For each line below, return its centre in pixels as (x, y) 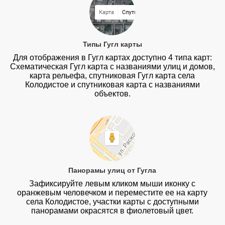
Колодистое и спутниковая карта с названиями (112, 85)
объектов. (112, 94)
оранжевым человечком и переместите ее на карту (113, 192)
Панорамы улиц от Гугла (113, 170)
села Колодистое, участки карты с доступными (112, 201)
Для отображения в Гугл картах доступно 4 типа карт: (112, 58)
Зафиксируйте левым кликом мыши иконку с (113, 183)
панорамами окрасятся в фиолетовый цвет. (113, 210)
